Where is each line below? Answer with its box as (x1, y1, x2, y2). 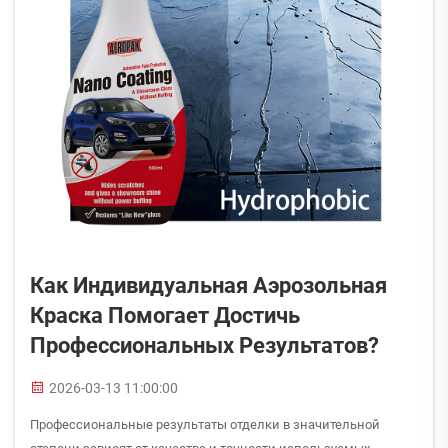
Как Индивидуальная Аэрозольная (30, 273, 387, 298)
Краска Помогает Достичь (30, 303, 300, 328)
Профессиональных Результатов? (30, 333, 379, 358)
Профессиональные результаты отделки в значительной (30, 417, 380, 432)
